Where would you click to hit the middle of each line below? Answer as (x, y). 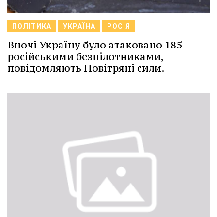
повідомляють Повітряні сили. (86, 68)
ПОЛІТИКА (32, 26)
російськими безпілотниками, (85, 57)
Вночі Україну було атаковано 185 (95, 45)
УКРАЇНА (79, 26)
